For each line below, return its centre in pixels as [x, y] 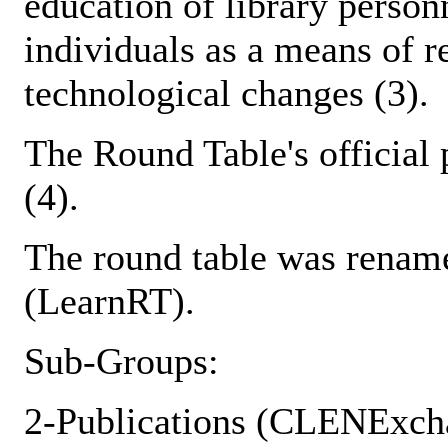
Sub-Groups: [121, 361]
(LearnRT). [109, 301]
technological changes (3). [226, 93]
